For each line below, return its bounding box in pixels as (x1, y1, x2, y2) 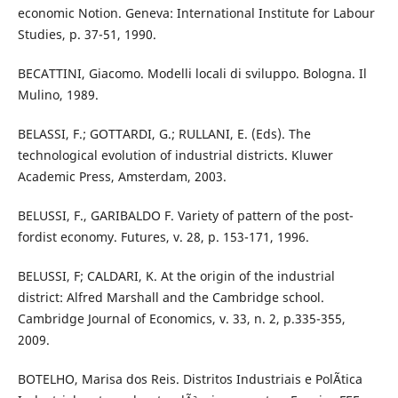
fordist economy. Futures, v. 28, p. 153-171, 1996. (17, 228, 309, 246)
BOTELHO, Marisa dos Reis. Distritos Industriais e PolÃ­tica (17, 370, 362, 388)
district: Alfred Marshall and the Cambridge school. (17, 289, 324, 306)
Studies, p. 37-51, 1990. (17, 26, 156, 44)
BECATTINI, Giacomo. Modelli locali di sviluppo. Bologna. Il (17, 65, 367, 83)
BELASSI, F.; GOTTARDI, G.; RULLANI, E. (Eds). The (17, 125, 311, 143)
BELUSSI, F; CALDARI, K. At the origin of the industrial (17, 267, 335, 285)
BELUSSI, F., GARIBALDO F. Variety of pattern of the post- (17, 207, 354, 225)
